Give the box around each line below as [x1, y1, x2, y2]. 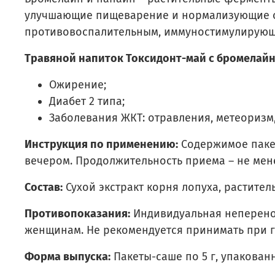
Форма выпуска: [25, 249, 110, 263]
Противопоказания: [25, 206, 130, 220]
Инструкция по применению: [25, 137, 178, 151]
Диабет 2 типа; [49, 94, 125, 108]
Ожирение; [49, 77, 106, 91]
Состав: [25, 180, 63, 194]
